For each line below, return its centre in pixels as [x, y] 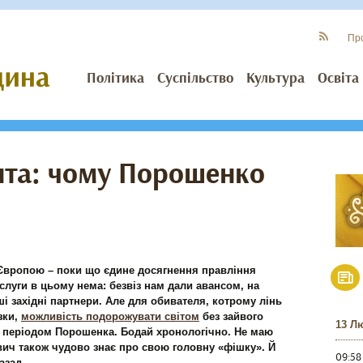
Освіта [338, 79]
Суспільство [195, 79]
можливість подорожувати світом [110, 316]
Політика [115, 79]
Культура [275, 79]
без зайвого [231, 316]
